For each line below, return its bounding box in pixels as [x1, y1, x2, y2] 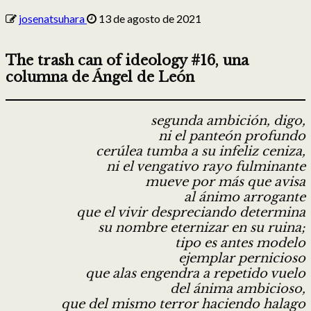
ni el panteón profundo [158, 128, 305, 144]
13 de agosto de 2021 [96, 11, 201, 25]
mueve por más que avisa [145, 174, 305, 190]
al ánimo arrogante [184, 189, 305, 205]
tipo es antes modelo [175, 235, 305, 251]
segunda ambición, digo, [151, 112, 305, 128]
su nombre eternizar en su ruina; [98, 219, 305, 235]
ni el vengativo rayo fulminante [106, 158, 305, 174]
